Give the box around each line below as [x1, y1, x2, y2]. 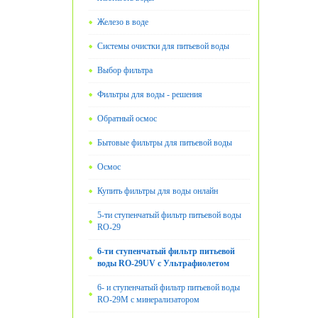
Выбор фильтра [97, 65, 153, 76]
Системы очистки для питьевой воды [97, 41, 229, 52]
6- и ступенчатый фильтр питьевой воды [97, 283, 240, 293]
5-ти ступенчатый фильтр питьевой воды [97, 210, 241, 221]
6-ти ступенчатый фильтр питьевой [97, 246, 235, 257]
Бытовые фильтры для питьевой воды [97, 138, 232, 148]
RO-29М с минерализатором [97, 295, 199, 305]
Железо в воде [97, 17, 148, 28]
